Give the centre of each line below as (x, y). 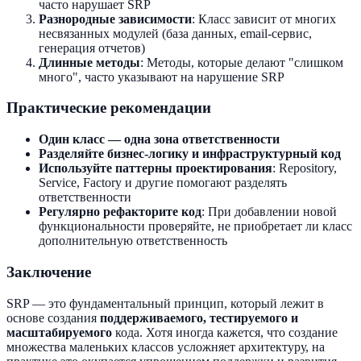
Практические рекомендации (109, 108)
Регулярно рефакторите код (120, 212)
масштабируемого (59, 332)
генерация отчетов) (92, 48)
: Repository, (305, 168)
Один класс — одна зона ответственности (159, 139)
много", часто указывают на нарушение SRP (162, 77)
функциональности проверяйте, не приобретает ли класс (195, 226)
